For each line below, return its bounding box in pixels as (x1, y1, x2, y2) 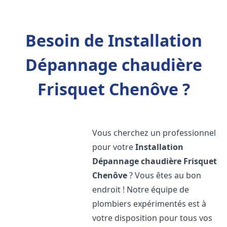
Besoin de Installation (25, 29, 202, 51)
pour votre (92, 141, 136, 153)
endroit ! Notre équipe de (92, 184, 190, 195)
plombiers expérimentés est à (92, 198, 207, 209)
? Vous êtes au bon (127, 170, 202, 181)
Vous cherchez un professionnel (92, 127, 216, 138)
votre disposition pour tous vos (92, 212, 213, 223)
